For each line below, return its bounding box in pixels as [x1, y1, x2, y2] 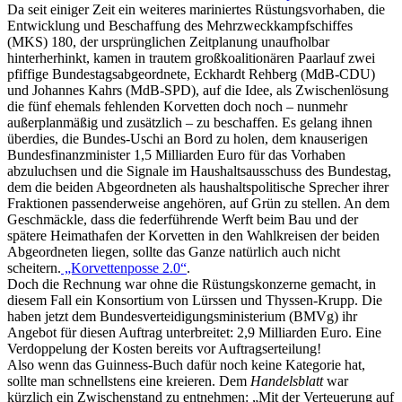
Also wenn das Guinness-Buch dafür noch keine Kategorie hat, [7, 357, 365, 373]
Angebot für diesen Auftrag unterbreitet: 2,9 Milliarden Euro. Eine [7, 325, 381, 341]
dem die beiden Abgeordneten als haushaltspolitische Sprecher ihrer [7, 179, 389, 196]
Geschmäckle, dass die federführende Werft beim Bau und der [7, 212, 358, 228]
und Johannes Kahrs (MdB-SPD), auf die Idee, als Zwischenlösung [7, 83, 389, 99]
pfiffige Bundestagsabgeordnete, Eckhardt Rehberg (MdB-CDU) [7, 66, 375, 83]
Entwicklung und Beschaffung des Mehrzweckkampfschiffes [7, 18, 353, 34]
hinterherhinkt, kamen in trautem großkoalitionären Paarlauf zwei [7, 50, 375, 66]
